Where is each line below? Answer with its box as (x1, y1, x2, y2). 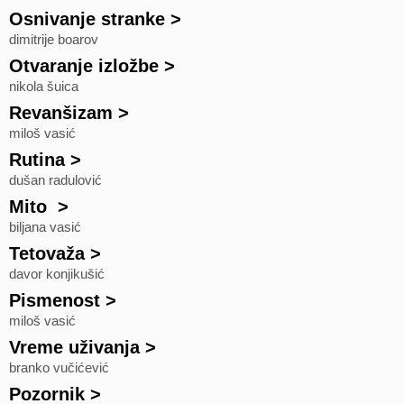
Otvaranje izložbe (9, 56, 159, 76)
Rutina (9, 150, 65, 170)
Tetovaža (9, 243, 85, 263)
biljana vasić (9, 220, 81, 234)
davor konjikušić (9, 267, 105, 281)
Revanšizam (9, 103, 113, 123)
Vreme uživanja (9, 337, 140, 357)
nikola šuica (9, 79, 78, 94)
